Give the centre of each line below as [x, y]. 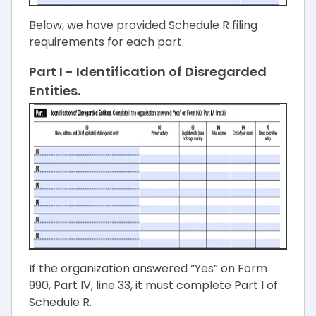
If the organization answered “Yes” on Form [148, 268]
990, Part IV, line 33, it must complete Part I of [153, 285]
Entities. [55, 91]
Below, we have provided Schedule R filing [143, 25]
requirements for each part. [107, 42]
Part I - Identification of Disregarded [148, 72]
